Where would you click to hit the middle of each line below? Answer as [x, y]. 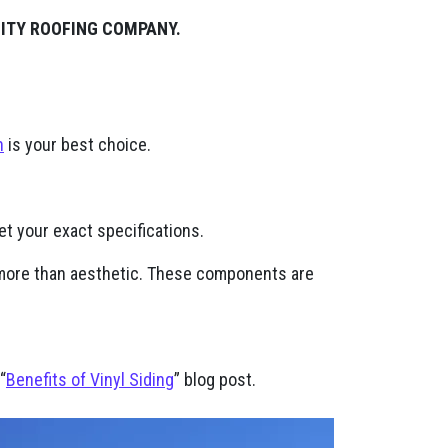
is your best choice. [77, 144]
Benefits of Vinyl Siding [90, 379]
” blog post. [215, 379]
